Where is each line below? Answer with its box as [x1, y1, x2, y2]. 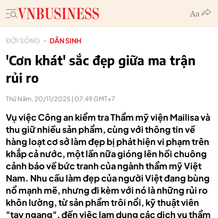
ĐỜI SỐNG [6, 36, 40, 45]
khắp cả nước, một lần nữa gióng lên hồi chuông [6, 148, 207, 159]
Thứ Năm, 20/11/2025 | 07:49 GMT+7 [6, 95, 115, 103]
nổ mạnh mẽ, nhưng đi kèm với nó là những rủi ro [6, 184, 208, 196]
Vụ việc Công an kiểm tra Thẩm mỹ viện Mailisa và [6, 111, 210, 123]
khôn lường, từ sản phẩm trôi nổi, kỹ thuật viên [6, 197, 199, 208]
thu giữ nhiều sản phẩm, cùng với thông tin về [6, 124, 195, 135]
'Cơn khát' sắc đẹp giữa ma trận [6, 52, 196, 68]
